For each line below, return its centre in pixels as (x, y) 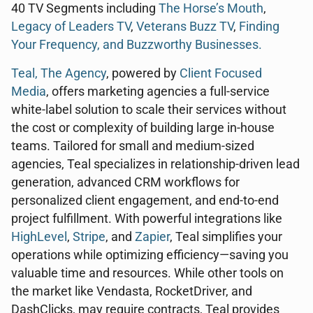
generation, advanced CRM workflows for (125, 182)
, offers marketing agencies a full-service (158, 92)
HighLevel (39, 237)
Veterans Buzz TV (185, 27)
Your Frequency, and (69, 45)
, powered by (143, 73)
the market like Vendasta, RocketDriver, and (132, 291)
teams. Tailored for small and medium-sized (133, 146)
